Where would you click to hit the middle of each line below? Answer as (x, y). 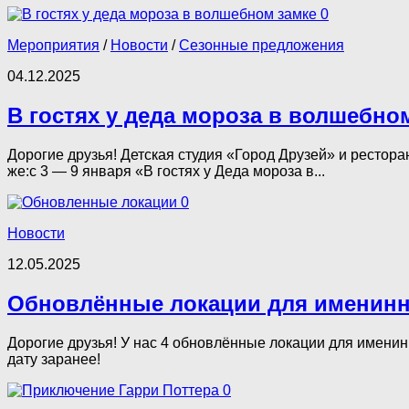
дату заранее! (54, 359)
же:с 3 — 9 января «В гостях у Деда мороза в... (166, 171)
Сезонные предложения (262, 46)
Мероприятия (53, 46)
